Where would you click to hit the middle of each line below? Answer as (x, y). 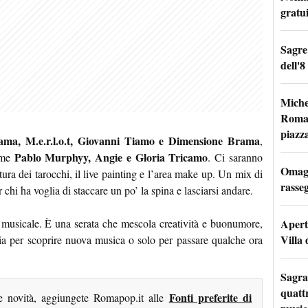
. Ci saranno (235, 157)
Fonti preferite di (210, 298)
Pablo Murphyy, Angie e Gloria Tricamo (111, 157)
